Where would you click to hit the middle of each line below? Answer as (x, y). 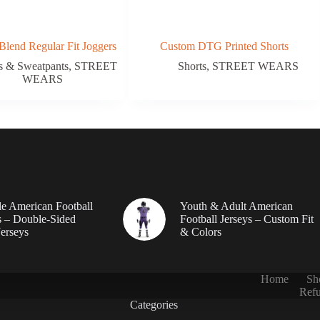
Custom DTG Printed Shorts (224, 46)
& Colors (200, 231)
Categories (154, 305)
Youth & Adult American (236, 206)
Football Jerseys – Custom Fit (246, 219)
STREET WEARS (256, 66)
